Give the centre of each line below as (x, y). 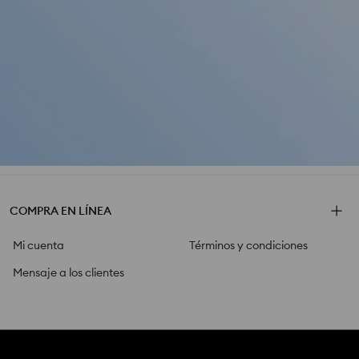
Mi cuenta (38, 245)
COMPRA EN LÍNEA (61, 210)
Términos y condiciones (248, 245)
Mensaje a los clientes (69, 272)
